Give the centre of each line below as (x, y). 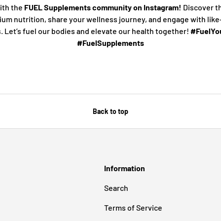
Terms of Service (133, 207)
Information (124, 168)
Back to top (110, 111)
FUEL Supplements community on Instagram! (103, 7)
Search (116, 187)
